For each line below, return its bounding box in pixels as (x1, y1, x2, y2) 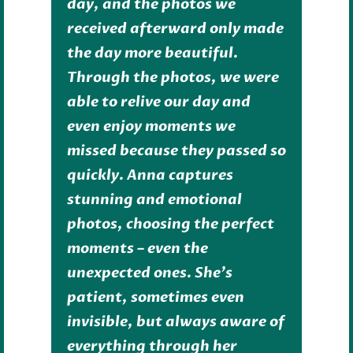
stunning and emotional (66, 190, 242, 210)
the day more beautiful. (66, 43, 238, 64)
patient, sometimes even (66, 288, 244, 308)
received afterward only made (66, 19, 284, 39)
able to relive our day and (66, 92, 251, 113)
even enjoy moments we (66, 117, 236, 137)
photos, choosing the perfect (66, 214, 274, 235)
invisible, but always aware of (66, 312, 284, 333)
